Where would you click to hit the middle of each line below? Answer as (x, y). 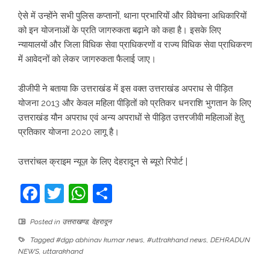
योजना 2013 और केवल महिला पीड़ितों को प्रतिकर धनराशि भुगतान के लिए (135, 103)
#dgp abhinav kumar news (100, 240)
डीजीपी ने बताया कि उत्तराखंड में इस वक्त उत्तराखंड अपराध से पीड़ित (125, 89)
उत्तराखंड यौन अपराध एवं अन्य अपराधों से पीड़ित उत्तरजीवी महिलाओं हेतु (131, 118)
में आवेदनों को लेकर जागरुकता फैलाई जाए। (87, 59)
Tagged (42, 240)
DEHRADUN (230, 240)
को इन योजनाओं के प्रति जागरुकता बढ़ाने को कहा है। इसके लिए (120, 30)
